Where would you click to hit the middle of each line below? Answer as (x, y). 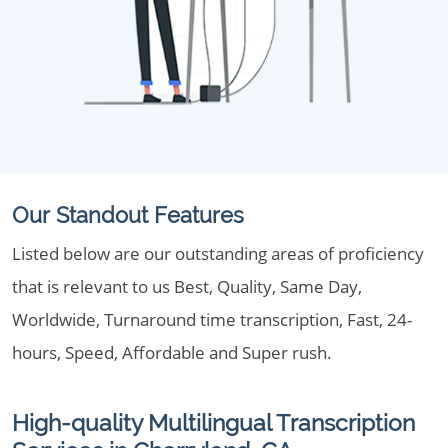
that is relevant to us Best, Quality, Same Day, (187, 286)
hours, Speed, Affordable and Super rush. (172, 352)
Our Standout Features (128, 215)
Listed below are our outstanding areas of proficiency (218, 253)
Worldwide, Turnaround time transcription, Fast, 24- (212, 319)
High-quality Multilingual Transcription (213, 422)
